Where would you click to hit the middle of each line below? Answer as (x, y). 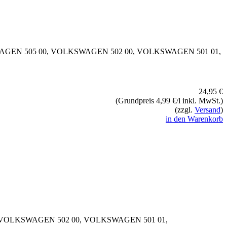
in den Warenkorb (194, 119)
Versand (207, 109)
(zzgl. (185, 109)
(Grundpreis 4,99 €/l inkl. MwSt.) (169, 100)
